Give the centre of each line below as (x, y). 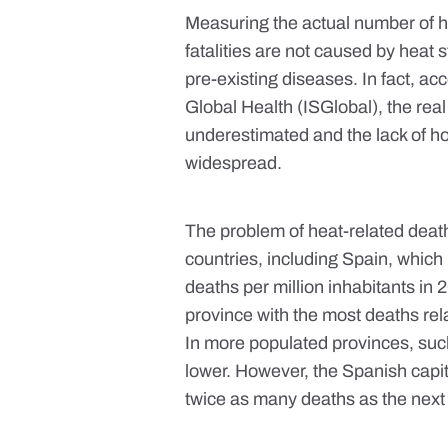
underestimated (247, 135)
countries (222, 259)
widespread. (234, 163)
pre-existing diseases (269, 79)
